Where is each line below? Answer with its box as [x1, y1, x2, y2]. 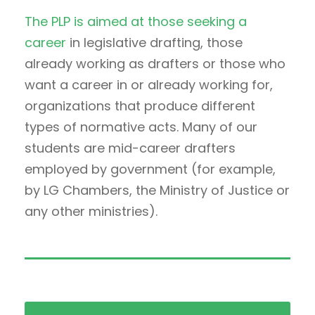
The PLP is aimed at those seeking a [25, 12, 247, 30]
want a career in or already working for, [25, 75, 273, 94]
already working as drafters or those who [25, 54, 285, 72]
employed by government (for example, [25, 160, 276, 178]
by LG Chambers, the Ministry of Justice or [25, 181, 290, 199]
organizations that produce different [25, 96, 255, 115]
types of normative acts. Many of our [25, 117, 257, 136]
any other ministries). [25, 202, 157, 220]
